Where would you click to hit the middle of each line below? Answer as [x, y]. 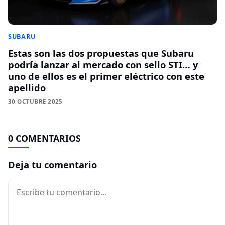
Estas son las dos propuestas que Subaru [101, 53]
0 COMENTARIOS [44, 138]
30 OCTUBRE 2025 [35, 101]
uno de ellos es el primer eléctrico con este [106, 76]
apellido [27, 87]
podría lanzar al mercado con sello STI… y [103, 64]
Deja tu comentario [52, 164]
